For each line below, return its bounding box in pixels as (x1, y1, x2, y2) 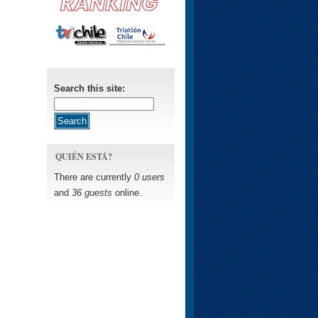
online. (112, 187, 142, 198)
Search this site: (54, 83, 125, 94)
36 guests (72, 187, 112, 198)
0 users (134, 172, 165, 182)
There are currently (54, 172, 134, 182)
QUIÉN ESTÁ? (55, 150, 112, 163)
